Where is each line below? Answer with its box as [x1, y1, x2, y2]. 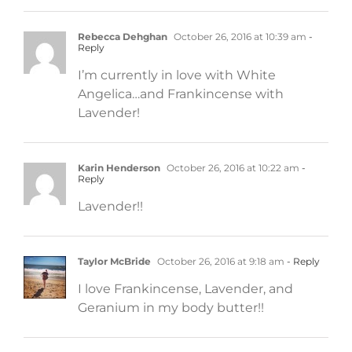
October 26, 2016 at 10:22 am [164, 161, 299, 174]
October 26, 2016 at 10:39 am [171, 30, 306, 42]
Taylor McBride [78, 255, 151, 267]
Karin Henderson [78, 161, 160, 174]
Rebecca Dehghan [78, 30, 167, 42]
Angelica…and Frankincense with [78, 86, 284, 101]
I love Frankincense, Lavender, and [78, 280, 293, 296]
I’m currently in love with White [78, 67, 276, 82]
